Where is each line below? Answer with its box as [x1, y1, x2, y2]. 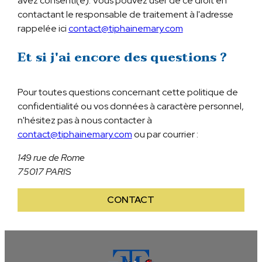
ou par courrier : [132, 127, 198, 140]
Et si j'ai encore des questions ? [17, 46, 227, 68]
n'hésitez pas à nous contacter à [17, 113, 152, 126]
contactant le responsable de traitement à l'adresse [17, 8, 233, 21]
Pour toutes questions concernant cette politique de [17, 85, 238, 98]
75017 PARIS [17, 165, 71, 178]
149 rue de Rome [17, 151, 85, 164]
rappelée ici [17, 22, 68, 35]
